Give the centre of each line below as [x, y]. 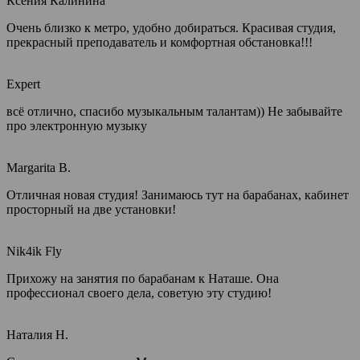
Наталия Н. [37, 335]
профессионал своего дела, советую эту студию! [139, 293]
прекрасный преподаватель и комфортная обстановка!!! [160, 42]
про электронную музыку [77, 126]
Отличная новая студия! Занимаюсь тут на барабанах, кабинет [178, 195]
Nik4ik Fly [34, 251]
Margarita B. [39, 168]
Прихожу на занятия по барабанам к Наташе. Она [143, 278]
